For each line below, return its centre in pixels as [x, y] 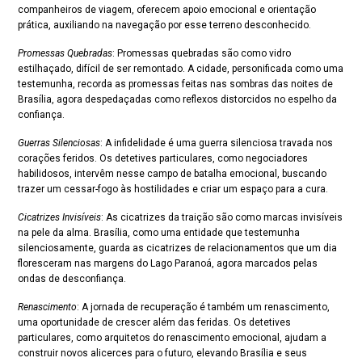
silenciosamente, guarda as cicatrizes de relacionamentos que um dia [177, 248]
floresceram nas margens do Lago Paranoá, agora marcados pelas [168, 263]
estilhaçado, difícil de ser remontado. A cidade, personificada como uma [181, 69]
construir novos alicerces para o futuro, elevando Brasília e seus [162, 353]
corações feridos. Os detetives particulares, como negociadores [163, 158]
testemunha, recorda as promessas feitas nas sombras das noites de [175, 84]
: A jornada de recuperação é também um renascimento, [203, 307]
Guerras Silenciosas [59, 143]
